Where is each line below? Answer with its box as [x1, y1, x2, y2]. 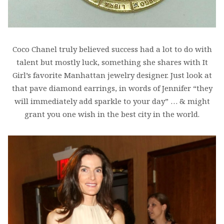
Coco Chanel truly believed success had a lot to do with [12, 44, 212, 54]
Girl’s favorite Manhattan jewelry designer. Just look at [12, 70, 212, 80]
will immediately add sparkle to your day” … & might [14, 96, 210, 106]
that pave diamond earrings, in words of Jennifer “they [11, 83, 212, 93]
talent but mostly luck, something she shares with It [16, 57, 208, 67]
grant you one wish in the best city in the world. [24, 109, 199, 119]
